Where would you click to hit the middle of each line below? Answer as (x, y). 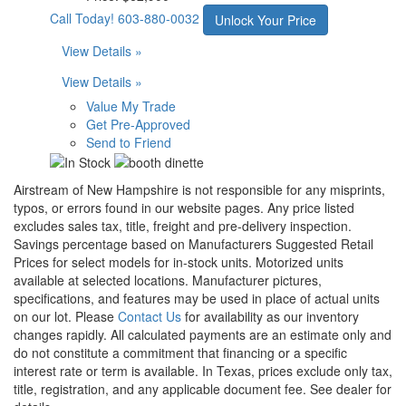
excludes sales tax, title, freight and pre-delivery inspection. (183, 226)
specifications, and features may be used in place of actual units (197, 299)
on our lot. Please (66, 317)
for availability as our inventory (270, 317)
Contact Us (150, 317)
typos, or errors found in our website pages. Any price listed (184, 208)
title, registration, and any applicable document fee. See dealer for (203, 389)
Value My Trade (131, 106)
